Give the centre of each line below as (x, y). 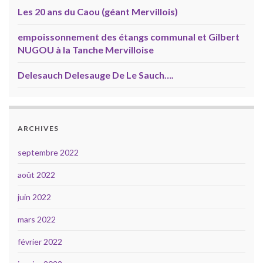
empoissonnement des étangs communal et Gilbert (129, 37)
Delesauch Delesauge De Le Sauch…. (96, 75)
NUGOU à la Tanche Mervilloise (86, 50)
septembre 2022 (48, 153)
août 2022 (36, 175)
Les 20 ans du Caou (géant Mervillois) (98, 12)
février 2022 (40, 242)
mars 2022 (37, 220)
